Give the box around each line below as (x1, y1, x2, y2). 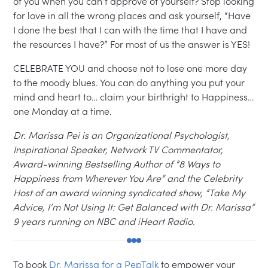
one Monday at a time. (13, 105, 112, 117)
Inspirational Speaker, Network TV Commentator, (13, 144, 224, 156)
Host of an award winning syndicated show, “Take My (13, 187, 246, 199)
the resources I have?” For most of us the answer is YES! (13, 38, 251, 50)
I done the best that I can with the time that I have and (13, 24, 248, 36)
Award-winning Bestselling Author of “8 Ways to (13, 158, 221, 170)
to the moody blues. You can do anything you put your (13, 77, 245, 89)
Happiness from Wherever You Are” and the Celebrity (13, 172, 243, 184)
